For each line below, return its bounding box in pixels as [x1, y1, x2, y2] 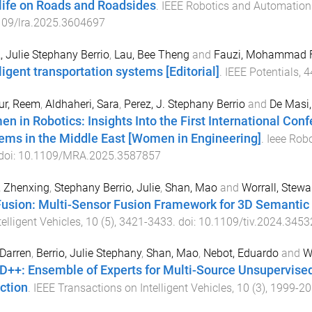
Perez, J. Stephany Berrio [123, 97, 245, 111]
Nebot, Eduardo [203, 247, 279, 260]
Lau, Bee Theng [114, 48, 189, 62]
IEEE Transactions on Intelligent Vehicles [33, 281, 232, 295]
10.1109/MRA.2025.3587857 [17, 148, 161, 162]
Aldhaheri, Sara [45, 97, 119, 111]
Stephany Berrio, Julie [54, 180, 160, 194]
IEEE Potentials [224, 65, 299, 79]
